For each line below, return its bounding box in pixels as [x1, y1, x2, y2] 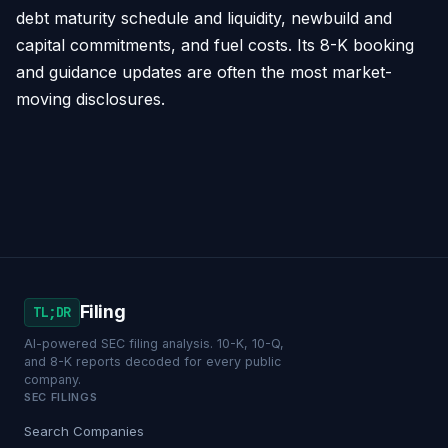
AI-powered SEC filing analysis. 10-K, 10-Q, [24, 335, 284, 351]
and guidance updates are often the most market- [16, 61, 392, 82]
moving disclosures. [16, 88, 165, 109]
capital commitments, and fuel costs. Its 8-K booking [16, 34, 414, 55]
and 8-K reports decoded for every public [24, 353, 281, 369]
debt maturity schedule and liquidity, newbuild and [16, 7, 392, 28]
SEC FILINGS [24, 389, 98, 404]
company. [24, 371, 81, 387]
